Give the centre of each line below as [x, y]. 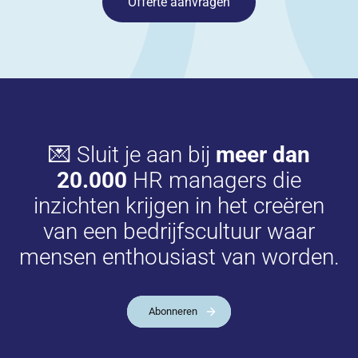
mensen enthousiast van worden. [179, 257]
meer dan [263, 155]
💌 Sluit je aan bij [132, 155]
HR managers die [214, 180]
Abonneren [173, 311]
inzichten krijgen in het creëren [179, 206]
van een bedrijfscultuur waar [179, 231]
